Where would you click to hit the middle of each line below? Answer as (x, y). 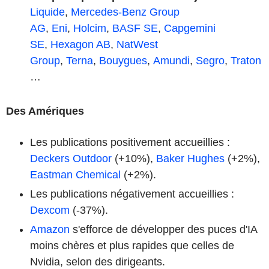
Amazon (50, 229)
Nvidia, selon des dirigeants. (98, 261)
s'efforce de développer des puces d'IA (163, 229)
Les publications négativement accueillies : (132, 194)
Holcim (90, 28)
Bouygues (123, 60)
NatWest (137, 44)
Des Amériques (45, 111)
